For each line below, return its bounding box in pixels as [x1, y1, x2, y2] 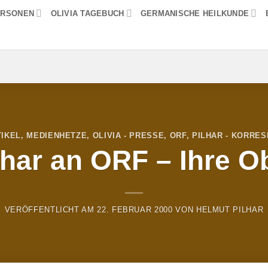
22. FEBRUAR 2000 [97, 205, 173, 214]
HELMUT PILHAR [196, 205, 264, 214]
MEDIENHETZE [26, 130, 87, 140]
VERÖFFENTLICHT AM [4, 205, 98, 214]
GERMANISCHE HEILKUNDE [140, 8, 249, 18]
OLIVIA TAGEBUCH [50, 8, 124, 18]
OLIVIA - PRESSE [92, 130, 165, 140]
